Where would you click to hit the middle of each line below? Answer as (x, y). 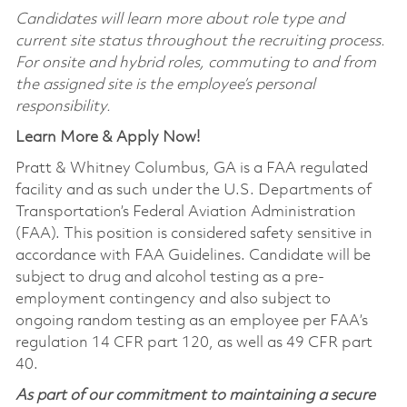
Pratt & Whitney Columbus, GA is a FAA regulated (191, 168)
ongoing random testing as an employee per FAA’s (191, 321)
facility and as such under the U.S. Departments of (193, 190)
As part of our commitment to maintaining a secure (195, 395)
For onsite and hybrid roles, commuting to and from (195, 63)
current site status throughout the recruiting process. (200, 41)
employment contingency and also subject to (173, 299)
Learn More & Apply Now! (107, 137)
